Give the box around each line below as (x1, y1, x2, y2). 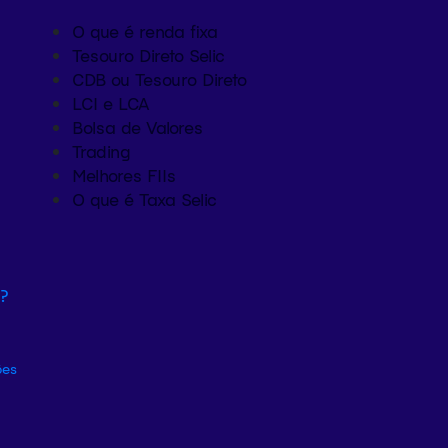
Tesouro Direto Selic (72, 43, 225, 66)
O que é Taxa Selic (72, 187, 217, 210)
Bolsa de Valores (72, 115, 203, 138)
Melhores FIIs (72, 163, 176, 186)
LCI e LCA (72, 91, 150, 114)
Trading (72, 139, 131, 162)
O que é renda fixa (72, 19, 218, 42)
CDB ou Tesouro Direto (72, 67, 247, 90)
